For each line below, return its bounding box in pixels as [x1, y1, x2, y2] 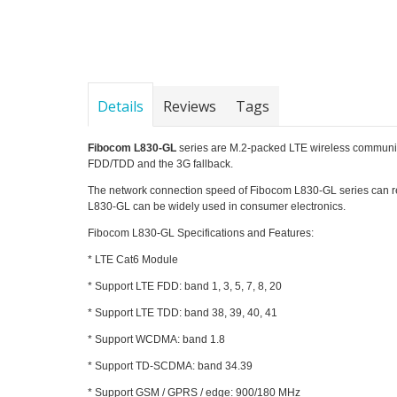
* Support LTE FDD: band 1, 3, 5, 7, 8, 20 [88, 279, 283, 292]
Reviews [163, 96, 217, 116]
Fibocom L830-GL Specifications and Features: [88, 226, 315, 239]
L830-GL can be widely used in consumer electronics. [88, 199, 346, 213]
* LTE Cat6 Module [88, 253, 179, 266]
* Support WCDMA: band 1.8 [88, 332, 226, 346]
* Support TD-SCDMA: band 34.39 [88, 359, 253, 372]
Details [97, 96, 144, 116]
